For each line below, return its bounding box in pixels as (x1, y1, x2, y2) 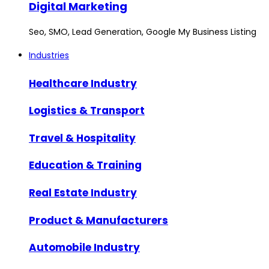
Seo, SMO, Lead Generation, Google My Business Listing (29, 26, 256, 38)
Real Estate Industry (29, 186, 137, 201)
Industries (29, 49, 69, 61)
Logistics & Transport (29, 103, 145, 118)
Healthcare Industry (29, 76, 137, 91)
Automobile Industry (29, 240, 140, 255)
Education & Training (29, 158, 142, 173)
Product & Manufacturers (29, 213, 168, 228)
